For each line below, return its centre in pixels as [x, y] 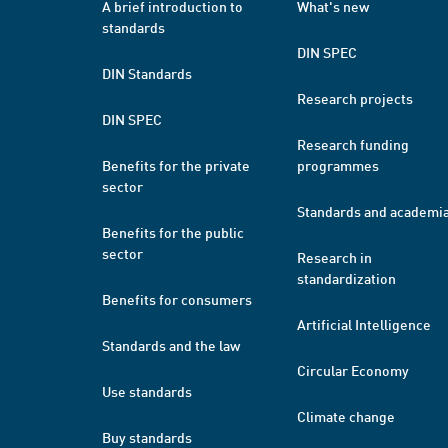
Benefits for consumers [177, 299]
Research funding [353, 144]
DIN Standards [147, 73]
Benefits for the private [176, 165]
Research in [334, 257]
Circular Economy [353, 370]
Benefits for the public [173, 232]
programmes [338, 165]
